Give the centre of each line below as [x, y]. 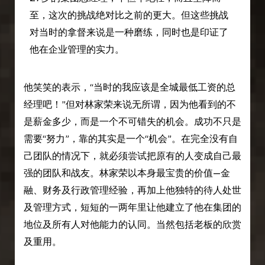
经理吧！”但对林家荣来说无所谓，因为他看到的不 [130, 105]
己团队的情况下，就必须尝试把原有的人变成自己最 [132, 156]
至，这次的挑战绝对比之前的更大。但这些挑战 [129, 15]
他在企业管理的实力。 [77, 49]
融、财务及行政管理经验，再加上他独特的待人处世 [132, 190]
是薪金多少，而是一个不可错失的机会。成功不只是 [132, 122]
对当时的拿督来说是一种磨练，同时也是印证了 [129, 32]
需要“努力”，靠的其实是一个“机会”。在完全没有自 [130, 139]
